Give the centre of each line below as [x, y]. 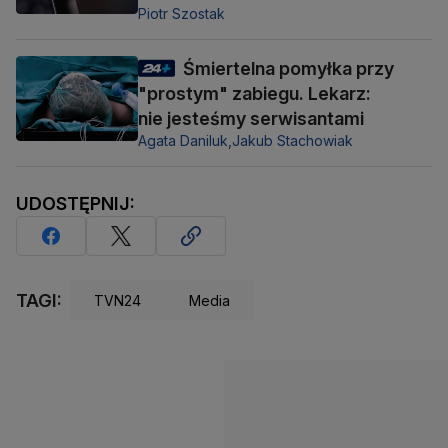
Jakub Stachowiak [292, 141]
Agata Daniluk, [185, 141]
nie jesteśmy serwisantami [251, 119]
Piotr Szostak [181, 14]
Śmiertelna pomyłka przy [288, 69]
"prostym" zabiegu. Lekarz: [254, 94]
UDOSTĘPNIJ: [75, 204]
